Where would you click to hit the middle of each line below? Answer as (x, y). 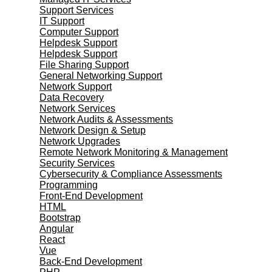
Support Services (76, 10)
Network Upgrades (80, 141)
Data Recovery (72, 97)
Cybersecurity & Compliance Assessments (131, 174)
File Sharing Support (84, 65)
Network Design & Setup (93, 130)
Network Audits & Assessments (106, 119)
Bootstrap (60, 218)
